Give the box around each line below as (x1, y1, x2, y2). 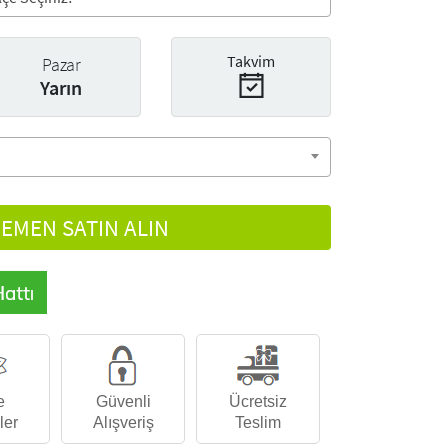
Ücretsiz (229, 393, 288, 410)
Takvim (227, 51, 275, 71)
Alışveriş (92, 414, 154, 431)
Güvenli (95, 393, 151, 410)
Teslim (235, 414, 282, 431)
